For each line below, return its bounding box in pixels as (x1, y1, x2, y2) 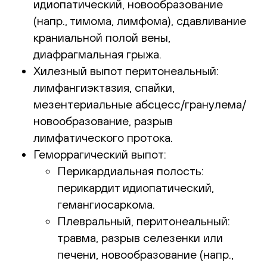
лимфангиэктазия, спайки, (33, 80, 175, 94)
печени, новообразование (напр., (57, 247, 234, 261)
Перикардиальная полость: (57, 163, 204, 178)
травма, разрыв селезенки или (57, 230, 223, 244)
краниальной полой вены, (33, 30, 170, 44)
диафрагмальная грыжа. (33, 46, 162, 61)
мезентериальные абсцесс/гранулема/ (33, 97, 246, 111)
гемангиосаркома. (57, 197, 155, 211)
